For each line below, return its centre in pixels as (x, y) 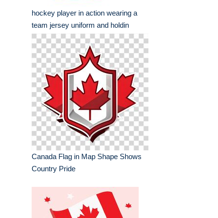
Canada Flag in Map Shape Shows (87, 157)
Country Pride (54, 169)
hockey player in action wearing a (84, 13)
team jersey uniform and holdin (80, 25)
